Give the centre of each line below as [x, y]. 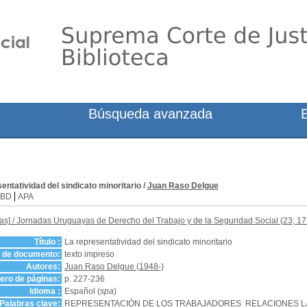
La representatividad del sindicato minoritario [148, 242]
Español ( [82, 291]
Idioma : [45, 291]
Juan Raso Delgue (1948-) [114, 267]
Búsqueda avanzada [151, 114]
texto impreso [89, 254]
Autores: [43, 267]
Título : [47, 242]
